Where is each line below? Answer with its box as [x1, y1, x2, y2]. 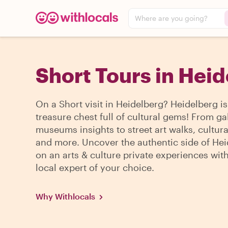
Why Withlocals [36, 191, 95, 201]
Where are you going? [135, 14, 208, 22]
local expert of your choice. [36, 162, 154, 173]
